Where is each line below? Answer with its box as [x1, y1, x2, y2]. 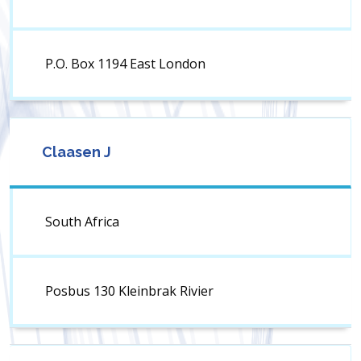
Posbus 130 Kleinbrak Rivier [45, 282, 214, 301]
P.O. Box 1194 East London [45, 55, 205, 73]
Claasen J [42, 143, 111, 161]
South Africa [45, 213, 119, 231]
